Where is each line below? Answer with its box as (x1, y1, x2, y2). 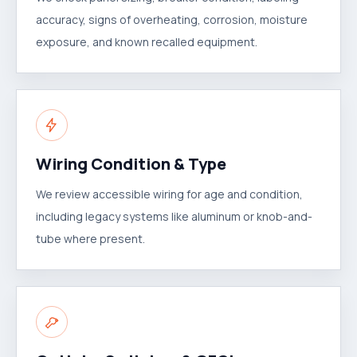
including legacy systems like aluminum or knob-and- (36, 209, 312, 224)
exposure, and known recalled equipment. (36, 34, 257, 49)
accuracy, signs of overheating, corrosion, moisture (36, 12, 308, 27)
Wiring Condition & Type (36, 153, 226, 175)
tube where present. (36, 231, 145, 246)
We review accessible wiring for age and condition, (36, 186, 303, 202)
